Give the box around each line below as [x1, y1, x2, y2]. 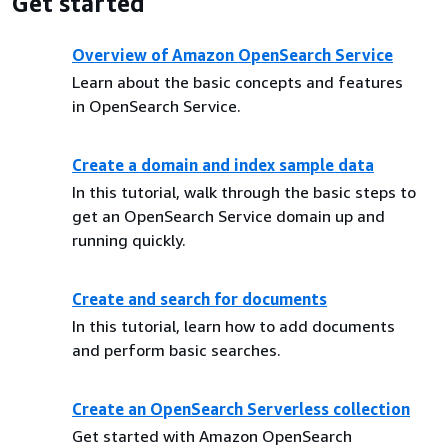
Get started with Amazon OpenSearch [72, 426, 352, 446]
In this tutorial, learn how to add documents [72, 316, 395, 336]
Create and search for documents [72, 289, 327, 309]
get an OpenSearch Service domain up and [72, 206, 385, 226]
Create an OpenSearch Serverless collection [72, 399, 410, 419]
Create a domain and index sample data [72, 155, 374, 175]
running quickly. [72, 230, 186, 250]
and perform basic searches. [72, 340, 281, 360]
